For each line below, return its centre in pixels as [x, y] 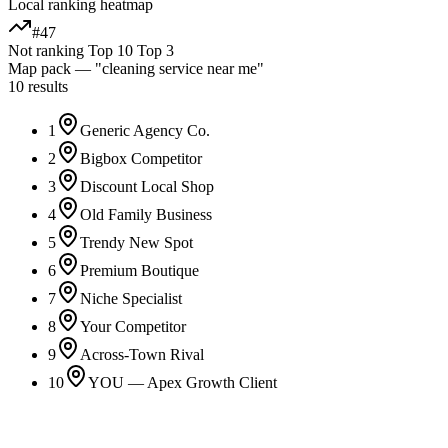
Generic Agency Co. [145, 131]
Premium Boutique [139, 271]
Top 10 [108, 51]
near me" [233, 69]
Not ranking [46, 51]
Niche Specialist [131, 299]
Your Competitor [133, 327]
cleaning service [152, 69]
